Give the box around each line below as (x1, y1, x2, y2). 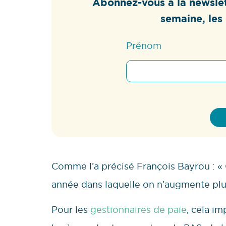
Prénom (126, 40, 161, 52)
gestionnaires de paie (90, 204, 187, 216)
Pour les (51, 204, 90, 216)
